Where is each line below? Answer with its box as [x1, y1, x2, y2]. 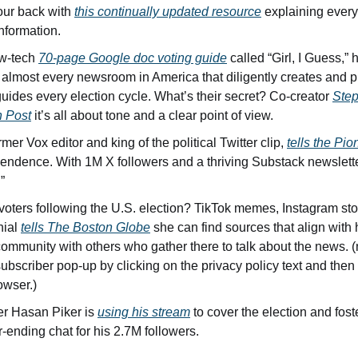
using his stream [97, 305, 190, 319]
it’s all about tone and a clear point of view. [31, 109, 276, 122]
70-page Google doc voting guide [38, 51, 227, 65]
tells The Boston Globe [21, 221, 150, 234]
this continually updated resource [74, 5, 261, 18]
